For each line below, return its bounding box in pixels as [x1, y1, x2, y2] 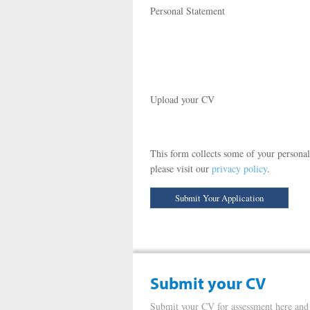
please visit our [150, 162, 212, 175]
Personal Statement [150, 4, 225, 17]
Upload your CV [150, 93, 215, 106]
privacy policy [212, 162, 267, 175]
